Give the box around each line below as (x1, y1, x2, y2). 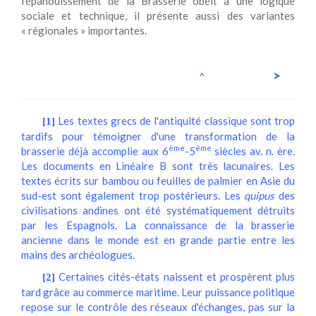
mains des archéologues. (21, 248, 135, 261)
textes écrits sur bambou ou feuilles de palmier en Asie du (21, 174, 295, 187)
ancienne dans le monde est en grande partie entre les (21, 233, 295, 246)
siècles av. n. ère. (211, 145, 295, 157)
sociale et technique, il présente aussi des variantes (21, 9, 295, 22)
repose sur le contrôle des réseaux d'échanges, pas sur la (21, 300, 295, 313)
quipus (244, 189, 275, 202)
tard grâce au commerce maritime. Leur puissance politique (21, 286, 295, 298)
